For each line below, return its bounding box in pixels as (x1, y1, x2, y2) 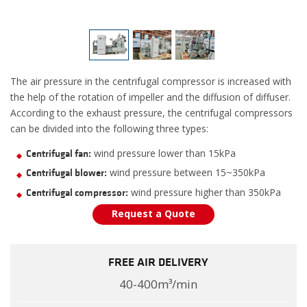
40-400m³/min (119, 276, 197, 293)
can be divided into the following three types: (10, 121, 208, 135)
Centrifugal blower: (25, 167, 107, 180)
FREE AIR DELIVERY (108, 255, 208, 271)
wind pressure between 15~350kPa (106, 166, 265, 180)
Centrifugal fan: (25, 147, 91, 160)
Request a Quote (112, 207, 195, 221)
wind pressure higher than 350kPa (127, 185, 281, 199)
